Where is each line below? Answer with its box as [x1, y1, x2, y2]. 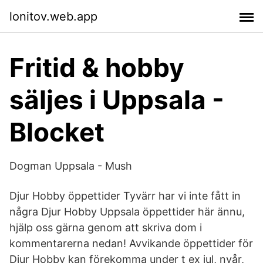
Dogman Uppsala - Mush [9, 160, 132, 172]
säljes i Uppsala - [9, 84, 224, 116]
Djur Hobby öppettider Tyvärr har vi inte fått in [9, 190, 241, 202]
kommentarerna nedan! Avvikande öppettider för [9, 237, 253, 249]
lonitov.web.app [9, 9, 97, 23]
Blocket [9, 116, 104, 148]
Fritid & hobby [9, 52, 184, 83]
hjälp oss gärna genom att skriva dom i [9, 221, 202, 234]
